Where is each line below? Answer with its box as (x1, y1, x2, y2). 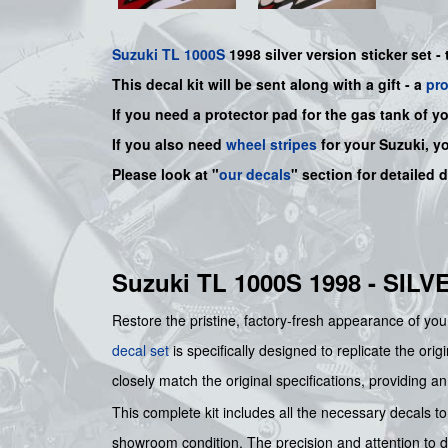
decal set (112, 340, 169, 361)
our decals (219, 164, 291, 185)
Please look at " (112, 164, 219, 185)
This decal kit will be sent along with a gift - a (112, 74, 426, 95)
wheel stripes (226, 134, 317, 155)
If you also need (112, 134, 226, 155)
